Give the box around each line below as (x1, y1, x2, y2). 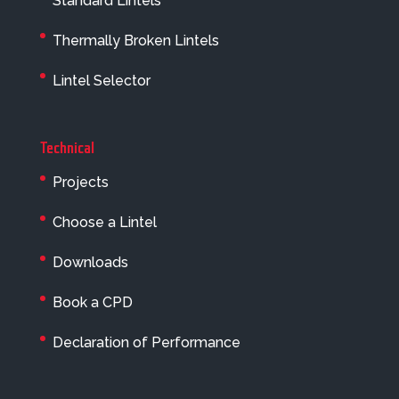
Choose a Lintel (52, 213, 157, 231)
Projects (52, 173, 109, 191)
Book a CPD (52, 293, 133, 311)
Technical (39, 139, 94, 157)
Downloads (52, 253, 128, 271)
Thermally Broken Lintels (52, 31, 219, 49)
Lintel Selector (52, 71, 151, 89)
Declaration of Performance (52, 333, 240, 351)
